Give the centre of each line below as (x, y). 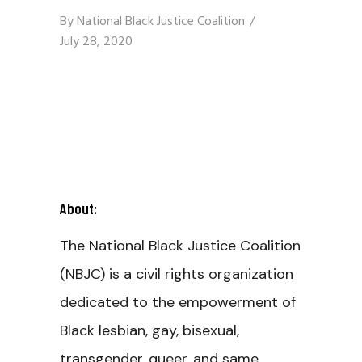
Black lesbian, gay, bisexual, (149, 330)
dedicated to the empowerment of (178, 302)
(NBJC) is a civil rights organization (177, 274)
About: (78, 208)
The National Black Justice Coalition (180, 246)
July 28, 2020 (96, 42)
